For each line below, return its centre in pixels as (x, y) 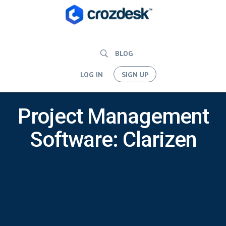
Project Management (113, 116)
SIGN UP (135, 75)
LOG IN (92, 75)
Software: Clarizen (113, 139)
